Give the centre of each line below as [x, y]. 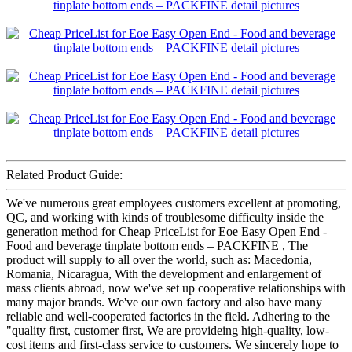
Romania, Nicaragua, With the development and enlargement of [164, 273]
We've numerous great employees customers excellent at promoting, [174, 203]
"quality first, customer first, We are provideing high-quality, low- [168, 330]
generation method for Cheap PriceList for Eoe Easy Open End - [167, 231]
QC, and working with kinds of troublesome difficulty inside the [165, 217]
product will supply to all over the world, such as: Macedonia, [159, 259]
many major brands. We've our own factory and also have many [164, 302]
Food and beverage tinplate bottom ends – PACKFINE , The [157, 245]
